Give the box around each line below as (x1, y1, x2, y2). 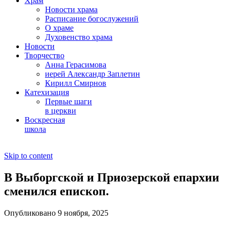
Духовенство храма (45, 33, 112, 41)
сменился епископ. (4, 184, 109, 198)
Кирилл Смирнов (45, 79, 106, 87)
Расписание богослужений (45, 14, 139, 23)
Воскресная (25, 116, 65, 124)
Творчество (25, 51, 64, 60)
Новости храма (45, 5, 98, 14)
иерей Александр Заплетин (45, 70, 140, 78)
